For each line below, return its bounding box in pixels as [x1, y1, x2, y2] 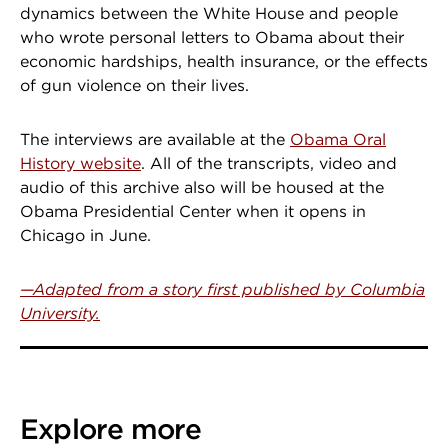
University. [20, 303, 100, 323]
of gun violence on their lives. [20, 75, 254, 95]
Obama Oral [290, 129, 386, 149]
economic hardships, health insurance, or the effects [20, 51, 428, 71]
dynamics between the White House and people [20, 3, 398, 23]
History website [20, 153, 141, 173]
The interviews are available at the [20, 129, 290, 149]
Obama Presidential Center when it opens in [20, 201, 366, 221]
